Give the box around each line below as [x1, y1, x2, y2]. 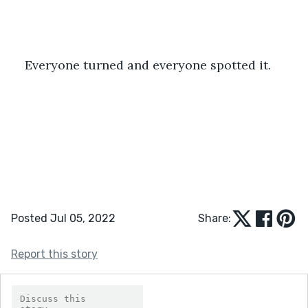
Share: [198, 211, 231, 225]
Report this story [11, 247, 98, 261]
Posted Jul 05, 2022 [11, 211, 115, 225]
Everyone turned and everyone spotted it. [25, 56, 271, 73]
